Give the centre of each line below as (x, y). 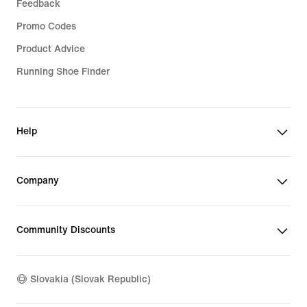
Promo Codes (46, 26)
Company (38, 180)
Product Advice (51, 49)
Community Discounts (66, 230)
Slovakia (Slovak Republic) (90, 280)
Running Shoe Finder (63, 71)
